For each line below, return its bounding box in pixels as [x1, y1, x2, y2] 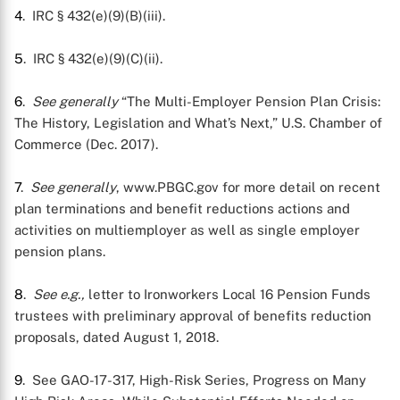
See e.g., [33, 287, 85, 302]
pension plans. [14, 244, 105, 259]
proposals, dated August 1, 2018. [14, 329, 219, 345]
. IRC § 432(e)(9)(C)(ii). [23, 51, 162, 66]
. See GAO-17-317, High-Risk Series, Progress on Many [22, 372, 366, 387]
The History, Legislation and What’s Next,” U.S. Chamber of [14, 115, 382, 130]
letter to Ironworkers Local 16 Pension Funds [85, 287, 371, 302]
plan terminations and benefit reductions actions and [14, 201, 350, 216]
